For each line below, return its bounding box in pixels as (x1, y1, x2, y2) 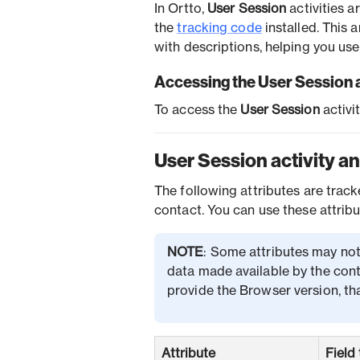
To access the (154, 104, 241, 117)
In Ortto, (154, 2, 207, 15)
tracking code (177, 22, 262, 35)
